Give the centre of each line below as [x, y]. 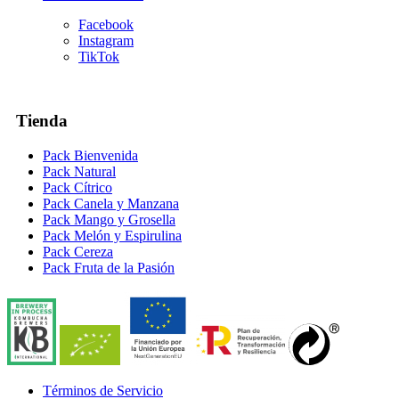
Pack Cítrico [77, 188]
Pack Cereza [78, 252]
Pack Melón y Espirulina [112, 236]
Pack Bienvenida [90, 156]
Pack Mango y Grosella [109, 220]
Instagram [106, 40]
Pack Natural [79, 172]
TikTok [99, 56]
